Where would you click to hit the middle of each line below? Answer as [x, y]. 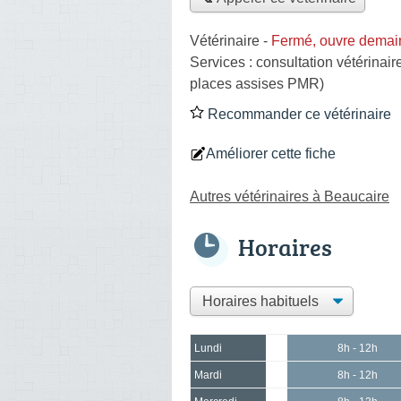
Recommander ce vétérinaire [298, 114]
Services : [223, 62]
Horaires [285, 247]
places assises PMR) [257, 83]
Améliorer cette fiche [271, 153]
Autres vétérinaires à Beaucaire [290, 196]
